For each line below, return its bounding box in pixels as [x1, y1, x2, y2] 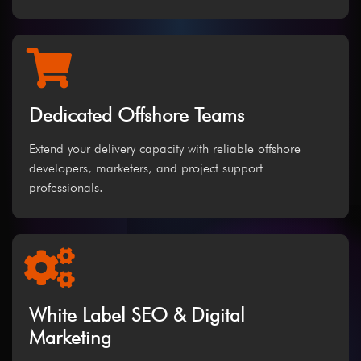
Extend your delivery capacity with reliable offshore [29, 141, 301, 157]
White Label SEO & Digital [29, 303, 245, 327]
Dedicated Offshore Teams [29, 103, 244, 127]
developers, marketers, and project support [29, 160, 263, 176]
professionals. [29, 180, 103, 196]
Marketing [29, 326, 111, 350]
